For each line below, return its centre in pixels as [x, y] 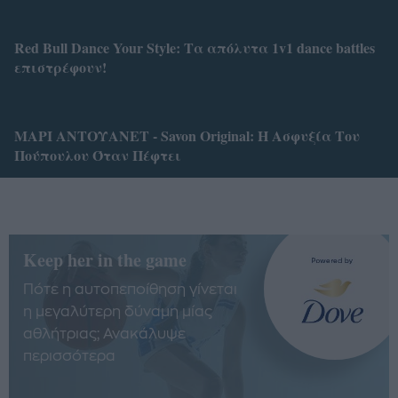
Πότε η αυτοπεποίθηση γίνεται [130, 290]
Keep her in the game [105, 260]
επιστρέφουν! [60, 68]
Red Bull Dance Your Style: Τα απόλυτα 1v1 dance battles [195, 48]
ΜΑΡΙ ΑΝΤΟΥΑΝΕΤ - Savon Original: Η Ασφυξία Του [187, 135]
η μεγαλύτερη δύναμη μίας [118, 312]
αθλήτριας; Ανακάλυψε [104, 334]
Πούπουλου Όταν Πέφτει [98, 155]
